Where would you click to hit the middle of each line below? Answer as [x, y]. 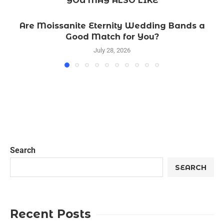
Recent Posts [50, 214]
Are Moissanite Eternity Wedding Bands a [112, 26]
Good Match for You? [112, 37]
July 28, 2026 [112, 50]
